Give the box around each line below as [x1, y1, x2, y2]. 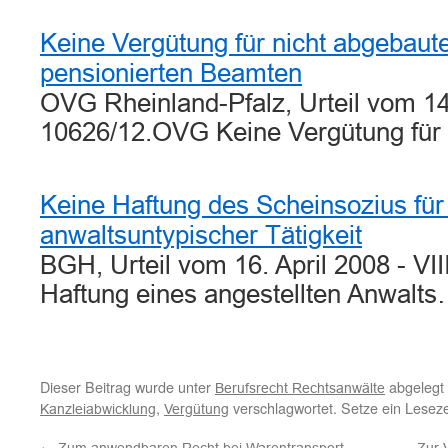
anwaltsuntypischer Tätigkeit [40, 221, 362, 249]
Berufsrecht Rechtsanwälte [215, 380, 385, 396]
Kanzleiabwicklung [40, 401, 156, 417]
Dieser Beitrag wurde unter [40, 376, 215, 397]
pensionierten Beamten [40, 59, 302, 87]
